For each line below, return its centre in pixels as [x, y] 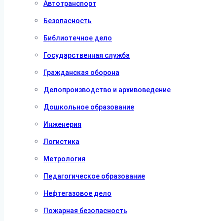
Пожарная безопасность [85, 211]
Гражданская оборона [81, 73]
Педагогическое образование [94, 176]
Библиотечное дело [78, 38]
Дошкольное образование [89, 107]
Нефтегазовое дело [77, 193]
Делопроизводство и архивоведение [107, 90]
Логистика [61, 142]
